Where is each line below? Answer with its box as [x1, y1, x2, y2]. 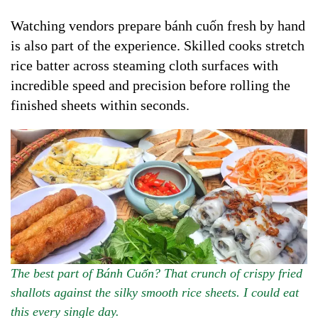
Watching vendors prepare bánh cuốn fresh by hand [11, 17, 305, 33]
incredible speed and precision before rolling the [11, 77, 290, 93]
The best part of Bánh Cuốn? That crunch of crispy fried [11, 265, 302, 280]
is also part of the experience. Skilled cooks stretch [11, 37, 305, 53]
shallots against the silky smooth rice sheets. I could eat [11, 285, 299, 300]
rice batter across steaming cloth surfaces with [11, 57, 278, 73]
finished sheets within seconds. [11, 97, 190, 113]
